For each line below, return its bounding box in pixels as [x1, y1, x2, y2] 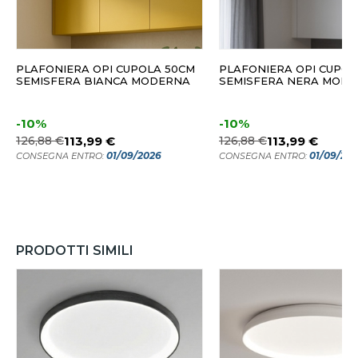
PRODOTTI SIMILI [16, 243, 133, 259]
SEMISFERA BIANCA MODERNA [16, 74, 190, 88]
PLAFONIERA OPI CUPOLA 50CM [16, 62, 195, 76]
